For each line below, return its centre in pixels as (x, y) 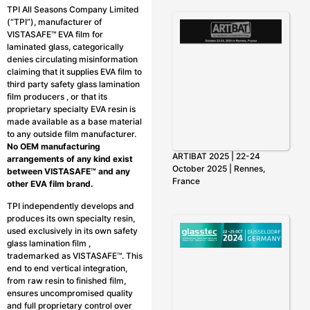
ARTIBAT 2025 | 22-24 (216, 156)
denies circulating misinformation (72, 59)
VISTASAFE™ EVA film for (55, 34)
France (186, 181)
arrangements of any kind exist (70, 158)
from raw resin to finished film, (66, 281)
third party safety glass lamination (73, 84)
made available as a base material (74, 121)
